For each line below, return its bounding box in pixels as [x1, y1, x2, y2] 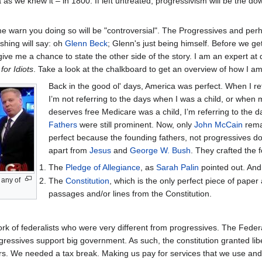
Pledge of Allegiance [65, 162, 140, 172]
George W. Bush [129, 145, 191, 155]
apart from [48, 145, 89, 155]
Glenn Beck [65, 38, 108, 48]
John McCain [194, 119, 243, 129]
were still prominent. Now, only [77, 119, 194, 129]
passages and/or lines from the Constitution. [48, 188, 212, 198]
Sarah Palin [156, 162, 199, 172]
